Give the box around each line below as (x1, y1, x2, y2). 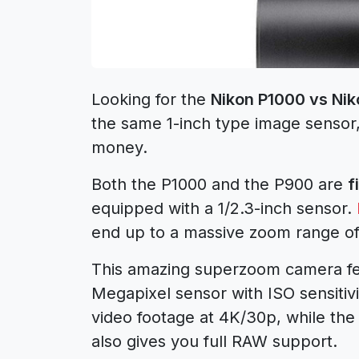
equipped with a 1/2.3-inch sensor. (91, 198, 357, 218)
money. (91, 137, 147, 157)
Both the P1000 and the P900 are (91, 174, 348, 194)
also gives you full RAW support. (91, 331, 337, 351)
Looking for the (91, 89, 211, 109)
